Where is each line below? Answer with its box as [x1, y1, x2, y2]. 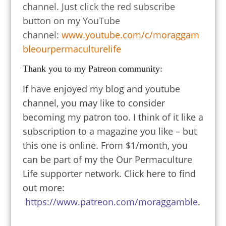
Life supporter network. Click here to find [22, 167, 196, 180]
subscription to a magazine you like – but [22, 125, 197, 137]
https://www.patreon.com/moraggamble [25, 195, 198, 208]
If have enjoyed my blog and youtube [22, 82, 180, 95]
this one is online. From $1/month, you [22, 139, 188, 151]
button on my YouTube [22, 14, 120, 27]
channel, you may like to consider [22, 96, 165, 109]
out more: [22, 181, 65, 194]
